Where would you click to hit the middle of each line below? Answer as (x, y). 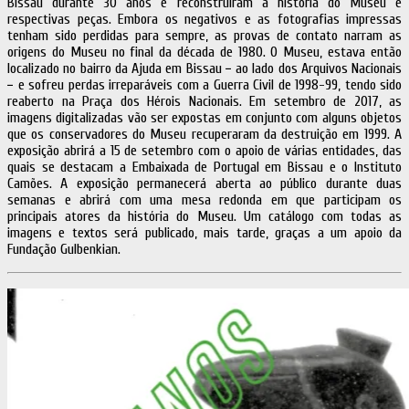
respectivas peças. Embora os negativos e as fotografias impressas (204, 19)
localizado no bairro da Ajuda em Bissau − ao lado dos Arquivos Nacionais (204, 68)
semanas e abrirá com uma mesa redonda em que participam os (204, 199)
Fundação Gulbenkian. (64, 249)
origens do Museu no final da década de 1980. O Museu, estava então (204, 52)
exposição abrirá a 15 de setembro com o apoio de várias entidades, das (204, 150)
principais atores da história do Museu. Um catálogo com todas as (204, 216)
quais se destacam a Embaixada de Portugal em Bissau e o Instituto (204, 167)
